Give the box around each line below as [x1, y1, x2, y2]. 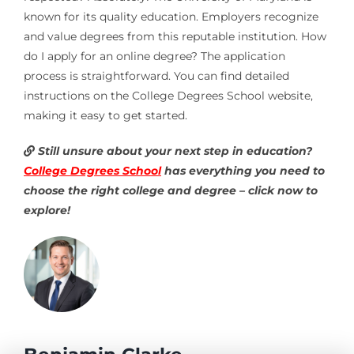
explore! [23, 202, 70, 217]
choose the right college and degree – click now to [23, 183, 318, 198]
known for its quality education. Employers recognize [23, 9, 318, 24]
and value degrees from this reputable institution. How [23, 28, 326, 43]
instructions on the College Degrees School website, [23, 88, 313, 103]
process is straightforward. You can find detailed [23, 68, 289, 83]
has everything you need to [164, 163, 325, 178]
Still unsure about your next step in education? [34, 143, 312, 158]
